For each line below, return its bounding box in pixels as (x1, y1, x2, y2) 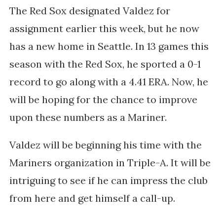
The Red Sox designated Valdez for (9, 4, 170, 17)
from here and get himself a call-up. (9, 192, 175, 205)
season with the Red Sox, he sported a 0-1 (9, 58, 201, 71)
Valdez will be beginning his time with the (9, 139, 202, 151)
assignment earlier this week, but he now (9, 22, 199, 35)
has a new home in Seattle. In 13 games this (9, 40, 209, 53)
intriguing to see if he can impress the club (9, 174, 208, 187)
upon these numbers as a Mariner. (9, 111, 167, 124)
